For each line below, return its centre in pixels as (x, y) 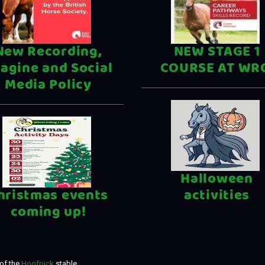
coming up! (48, 212)
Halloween (217, 179)
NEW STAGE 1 (217, 52)
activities (217, 196)
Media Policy (48, 85)
